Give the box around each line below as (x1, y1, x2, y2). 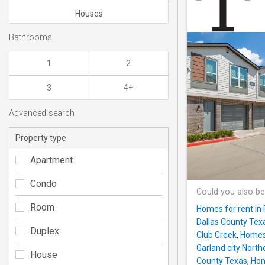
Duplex (30, 225, 59, 237)
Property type (15, 132, 66, 143)
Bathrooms (9, 32, 52, 43)
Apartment (30, 154, 73, 166)
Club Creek (196, 230, 237, 240)
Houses (75, 9, 103, 19)
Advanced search (9, 108, 75, 119)
